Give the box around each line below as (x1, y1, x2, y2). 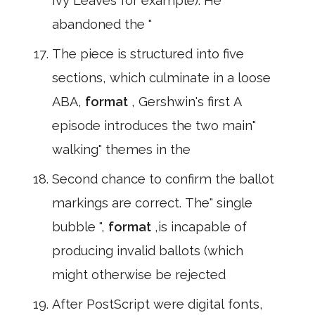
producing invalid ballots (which (52, 243, 243, 258)
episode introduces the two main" (52, 118, 256, 133)
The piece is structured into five (52, 46, 244, 61)
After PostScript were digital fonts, (52, 297, 263, 311)
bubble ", (52, 219, 108, 234)
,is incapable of (155, 219, 247, 234)
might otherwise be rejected (52, 267, 226, 282)
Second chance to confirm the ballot (52, 172, 274, 186)
